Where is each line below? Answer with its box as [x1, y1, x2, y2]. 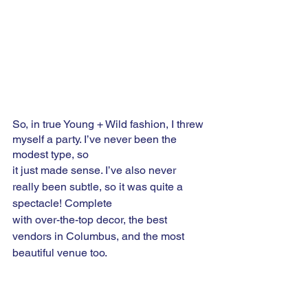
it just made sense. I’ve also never [12, 163, 179, 177]
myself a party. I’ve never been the [12, 132, 179, 146]
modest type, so [12, 147, 89, 161]
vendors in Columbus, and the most [12, 229, 187, 243]
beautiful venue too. [12, 245, 112, 259]
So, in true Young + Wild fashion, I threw [12, 117, 206, 131]
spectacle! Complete [12, 196, 115, 210]
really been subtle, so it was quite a [12, 179, 186, 193]
